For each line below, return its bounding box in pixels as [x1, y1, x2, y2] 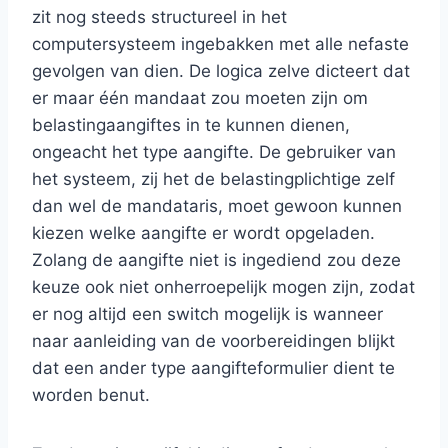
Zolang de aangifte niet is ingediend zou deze [32, 250, 401, 270]
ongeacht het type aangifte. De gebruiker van [32, 142, 396, 162]
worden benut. [32, 385, 150, 405]
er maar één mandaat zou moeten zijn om [32, 88, 368, 108]
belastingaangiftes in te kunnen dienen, [32, 115, 350, 135]
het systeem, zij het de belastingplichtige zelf [32, 169, 395, 189]
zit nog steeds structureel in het [32, 7, 287, 27]
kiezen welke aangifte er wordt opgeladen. [32, 223, 375, 243]
